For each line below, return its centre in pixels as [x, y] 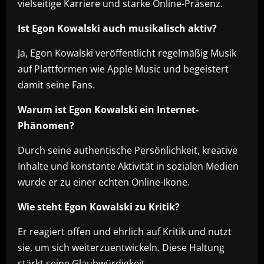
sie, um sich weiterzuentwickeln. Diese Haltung [121, 247]
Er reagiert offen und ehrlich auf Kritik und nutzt [125, 232]
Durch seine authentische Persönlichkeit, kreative [128, 150]
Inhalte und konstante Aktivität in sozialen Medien [128, 166]
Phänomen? [46, 126]
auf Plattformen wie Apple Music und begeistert [123, 69]
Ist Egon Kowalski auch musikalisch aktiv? [117, 28]
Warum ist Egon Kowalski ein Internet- [108, 110]
